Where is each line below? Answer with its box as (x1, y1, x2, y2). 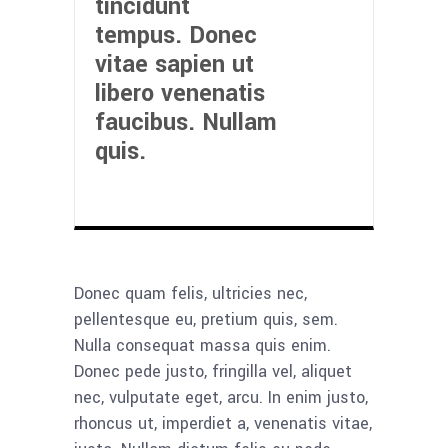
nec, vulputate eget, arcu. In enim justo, (74, 386, 368, 410)
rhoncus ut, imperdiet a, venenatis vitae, (74, 412, 372, 436)
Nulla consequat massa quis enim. (74, 334, 331, 358)
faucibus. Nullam (95, 106, 277, 140)
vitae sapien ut (95, 48, 254, 82)
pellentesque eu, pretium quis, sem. (74, 308, 338, 332)
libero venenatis (95, 77, 265, 111)
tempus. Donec (95, 19, 257, 53)
